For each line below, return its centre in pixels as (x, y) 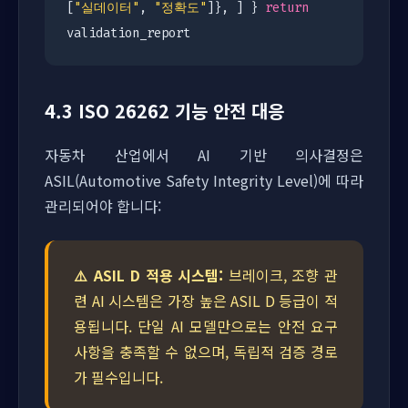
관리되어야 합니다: (103, 206)
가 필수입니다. (118, 377)
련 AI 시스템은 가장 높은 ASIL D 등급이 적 (206, 301)
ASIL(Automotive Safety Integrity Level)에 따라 (204, 180)
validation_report (128, 33)
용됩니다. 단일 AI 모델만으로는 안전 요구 (206, 326)
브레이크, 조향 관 (280, 275)
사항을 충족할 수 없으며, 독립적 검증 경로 (206, 352)
